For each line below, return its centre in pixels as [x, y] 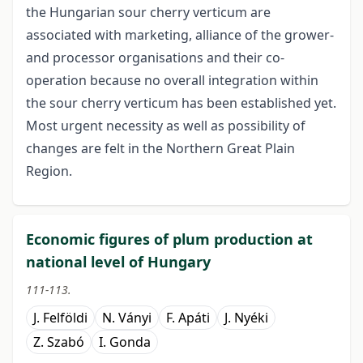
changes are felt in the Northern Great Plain [160, 149]
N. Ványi [127, 318]
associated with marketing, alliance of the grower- [180, 35]
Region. [49, 171]
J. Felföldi [60, 318]
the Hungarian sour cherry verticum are [148, 13]
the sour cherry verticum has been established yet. [181, 103]
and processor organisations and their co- [155, 58]
